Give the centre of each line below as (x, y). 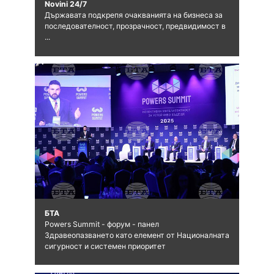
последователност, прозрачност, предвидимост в (135, 26)
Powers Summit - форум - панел (102, 224)
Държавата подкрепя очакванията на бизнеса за (133, 15)
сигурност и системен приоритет (105, 246)
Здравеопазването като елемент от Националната (137, 235)
